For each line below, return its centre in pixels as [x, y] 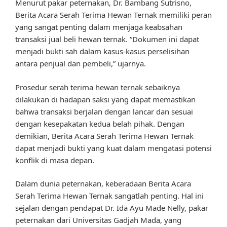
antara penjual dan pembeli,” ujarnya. [81, 64]
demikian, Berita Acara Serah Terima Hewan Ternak [104, 136]
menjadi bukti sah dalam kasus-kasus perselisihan [102, 51]
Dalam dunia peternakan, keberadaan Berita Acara [103, 184]
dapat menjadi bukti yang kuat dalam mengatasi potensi [113, 148]
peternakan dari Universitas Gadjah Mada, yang [98, 220]
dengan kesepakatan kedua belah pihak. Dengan [100, 123]
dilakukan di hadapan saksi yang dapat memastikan [105, 99]
